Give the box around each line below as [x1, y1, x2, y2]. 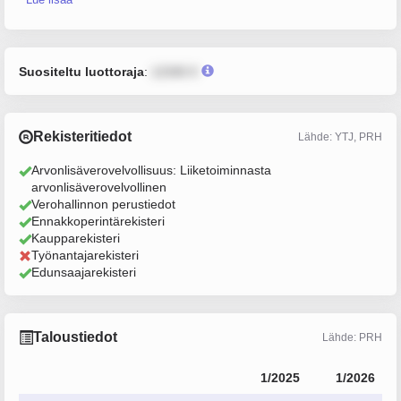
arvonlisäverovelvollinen [31, 180, 166, 194]
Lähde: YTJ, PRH [298, 130, 382, 143]
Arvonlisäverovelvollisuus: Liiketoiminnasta [31, 163, 271, 177]
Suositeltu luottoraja [19, 64, 144, 79]
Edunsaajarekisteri [31, 265, 136, 279]
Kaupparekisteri [31, 231, 120, 245]
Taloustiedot [33, 329, 117, 345]
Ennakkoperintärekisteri [31, 214, 165, 228]
